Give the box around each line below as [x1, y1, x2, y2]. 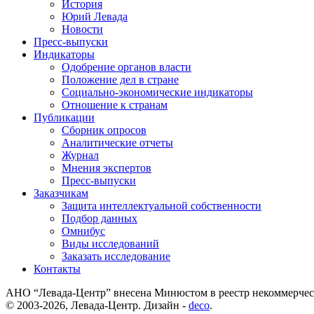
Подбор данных [62, 212, 137, 224]
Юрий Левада [62, 10, 128, 22]
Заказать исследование [62, 250, 170, 262]
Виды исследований [62, 237, 159, 250]
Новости [62, 22, 103, 35]
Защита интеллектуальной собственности [62, 199, 261, 212]
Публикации [34, 111, 95, 123]
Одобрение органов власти [62, 60, 191, 73]
